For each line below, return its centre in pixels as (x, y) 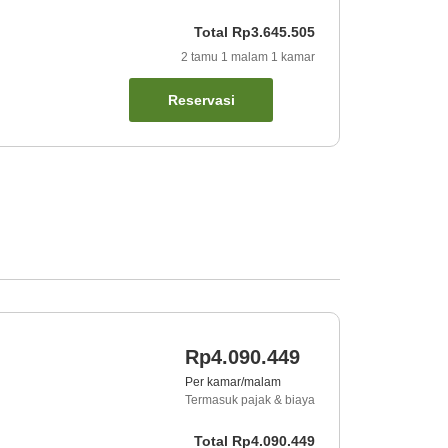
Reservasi (201, 100)
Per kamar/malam (233, 382)
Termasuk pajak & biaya (250, 400)
